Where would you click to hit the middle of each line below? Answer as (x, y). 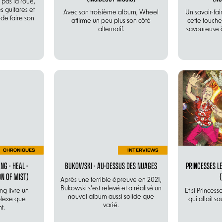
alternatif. (111, 30)
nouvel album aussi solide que (111, 197)
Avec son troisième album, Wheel (111, 13)
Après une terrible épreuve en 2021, (111, 180)
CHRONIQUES (19, 150)
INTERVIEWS (143, 150)
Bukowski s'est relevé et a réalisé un (111, 189)
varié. (111, 206)
